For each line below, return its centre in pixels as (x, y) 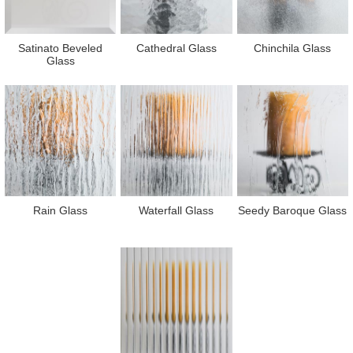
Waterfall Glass (176, 211)
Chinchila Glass (293, 48)
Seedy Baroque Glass (293, 211)
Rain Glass (61, 211)
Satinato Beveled (61, 48)
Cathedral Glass (176, 48)
